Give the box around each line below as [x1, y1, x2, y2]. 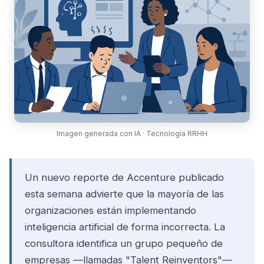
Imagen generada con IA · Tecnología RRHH [57, 129, 207, 138]
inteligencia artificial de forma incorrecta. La [25, 221, 225, 233]
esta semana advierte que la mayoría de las [25, 188, 224, 200]
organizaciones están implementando [25, 204, 196, 217]
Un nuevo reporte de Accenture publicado [25, 171, 224, 184]
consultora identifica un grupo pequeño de [25, 237, 223, 250]
